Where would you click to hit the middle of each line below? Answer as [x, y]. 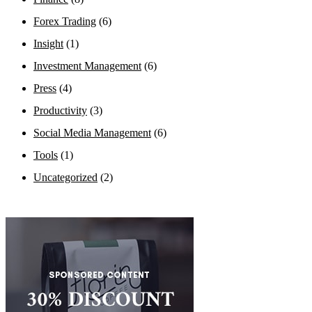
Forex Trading [65, 22]
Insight [48, 44]
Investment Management [87, 66]
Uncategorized [65, 178]
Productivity [60, 111]
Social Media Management [92, 133]
